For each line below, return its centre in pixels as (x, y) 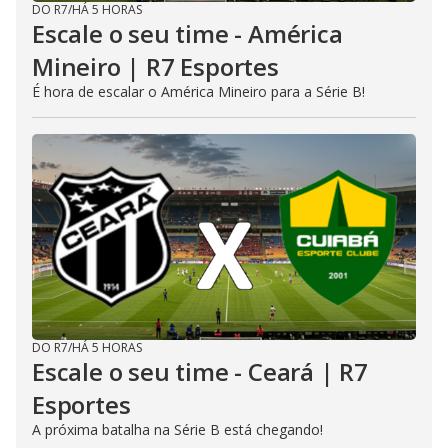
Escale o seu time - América (187, 33)
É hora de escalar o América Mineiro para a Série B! (198, 91)
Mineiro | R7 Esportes (155, 66)
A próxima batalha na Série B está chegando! (177, 429)
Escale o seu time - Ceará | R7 (200, 371)
